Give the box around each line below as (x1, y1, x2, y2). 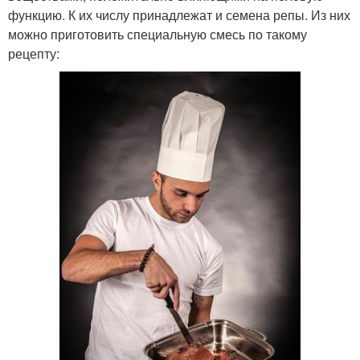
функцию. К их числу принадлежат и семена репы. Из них (8, 6, 350, 24)
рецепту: (8, 44, 59, 63)
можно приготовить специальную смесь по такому (8, 25, 307, 43)
